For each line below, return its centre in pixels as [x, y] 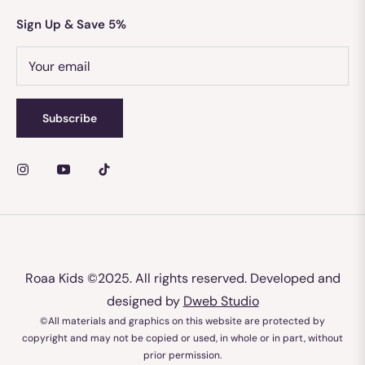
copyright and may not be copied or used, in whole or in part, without [182, 339]
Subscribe [70, 119]
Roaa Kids [54, 279]
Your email [59, 66]
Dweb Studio [221, 301]
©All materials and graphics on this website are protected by [182, 321]
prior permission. [182, 356]
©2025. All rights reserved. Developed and [212, 279]
